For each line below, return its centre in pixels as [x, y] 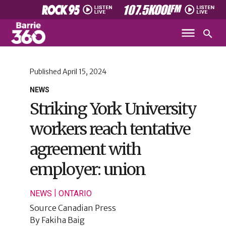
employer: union [87, 169]
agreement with [85, 149]
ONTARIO [75, 193]
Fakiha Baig [63, 220]
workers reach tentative [110, 129]
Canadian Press [87, 208]
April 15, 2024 [84, 72]
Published [46, 72]
